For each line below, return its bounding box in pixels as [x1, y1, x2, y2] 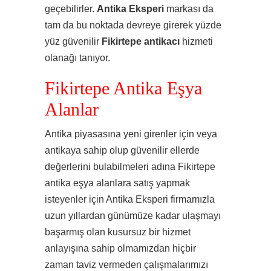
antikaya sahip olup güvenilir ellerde [45, 145, 200, 155]
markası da [164, 4, 214, 14]
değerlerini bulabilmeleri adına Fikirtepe [45, 162, 215, 172]
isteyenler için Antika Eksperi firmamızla [45, 194, 215, 204]
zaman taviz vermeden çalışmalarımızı [45, 260, 208, 270]
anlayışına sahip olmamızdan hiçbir [45, 243, 196, 253]
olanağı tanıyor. [45, 53, 110, 63]
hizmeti [180, 36, 213, 47]
